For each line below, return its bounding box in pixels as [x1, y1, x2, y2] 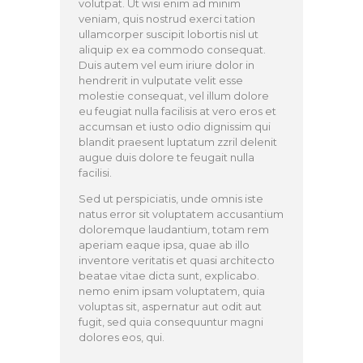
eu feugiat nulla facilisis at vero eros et [79, 105, 277, 118]
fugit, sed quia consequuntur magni [79, 315, 264, 329]
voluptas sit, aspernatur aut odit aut [79, 300, 263, 314]
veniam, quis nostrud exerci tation [79, 12, 256, 26]
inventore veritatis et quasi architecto [79, 254, 275, 267]
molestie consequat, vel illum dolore [79, 89, 270, 103]
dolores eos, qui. [79, 331, 165, 344]
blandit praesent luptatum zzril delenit [79, 135, 278, 149]
